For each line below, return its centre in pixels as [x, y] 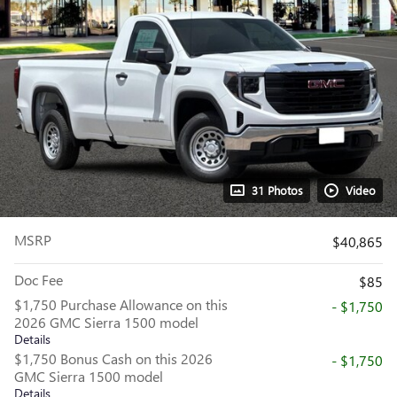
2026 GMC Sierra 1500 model [106, 322]
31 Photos [277, 190]
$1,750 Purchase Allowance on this [121, 304]
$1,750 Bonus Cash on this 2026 [113, 358]
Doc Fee [39, 280]
